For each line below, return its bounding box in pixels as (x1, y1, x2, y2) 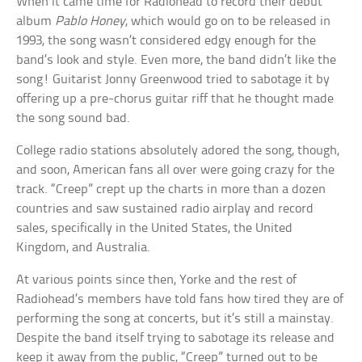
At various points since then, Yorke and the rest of (16, 273, 297, 288)
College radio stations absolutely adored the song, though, (16, 144, 340, 158)
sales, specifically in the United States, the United (16, 221, 293, 236)
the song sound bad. (16, 112, 131, 126)
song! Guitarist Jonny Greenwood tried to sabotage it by (16, 73, 330, 87)
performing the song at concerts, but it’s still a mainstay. (16, 312, 335, 326)
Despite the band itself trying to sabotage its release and (16, 331, 335, 346)
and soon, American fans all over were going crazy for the (16, 163, 335, 178)
